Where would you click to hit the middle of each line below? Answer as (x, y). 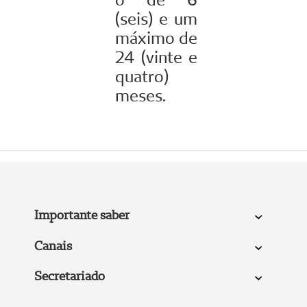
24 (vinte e (156, 57)
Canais (53, 245)
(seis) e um (156, 19)
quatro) (142, 76)
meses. (140, 95)
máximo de (156, 38)
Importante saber (82, 214)
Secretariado (69, 276)
